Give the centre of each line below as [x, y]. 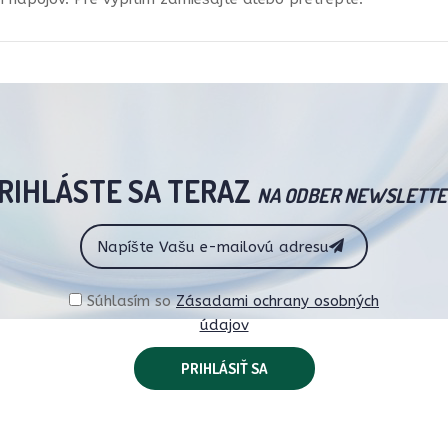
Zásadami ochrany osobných [277, 301]
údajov [224, 325]
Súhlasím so [129, 301]
